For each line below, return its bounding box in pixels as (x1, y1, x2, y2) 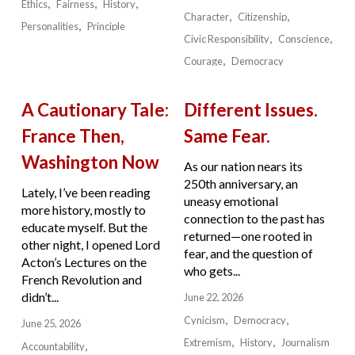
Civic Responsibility (183, 32, 269, 45)
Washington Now (21, 151, 159, 173)
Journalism (281, 336, 330, 349)
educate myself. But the (21, 219, 147, 235)
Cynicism (183, 314, 225, 327)
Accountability (21, 340, 85, 353)
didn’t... (21, 289, 59, 305)
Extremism (183, 336, 231, 349)
